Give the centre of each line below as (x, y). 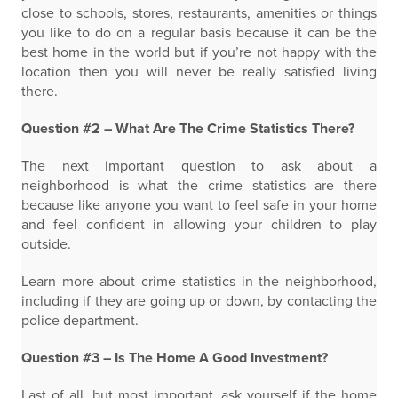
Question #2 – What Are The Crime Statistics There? (188, 129)
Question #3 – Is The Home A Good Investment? (175, 358)
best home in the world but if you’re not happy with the (199, 52)
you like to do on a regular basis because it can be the (199, 33)
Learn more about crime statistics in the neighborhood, (199, 282)
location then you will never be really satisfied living (199, 72)
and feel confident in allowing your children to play (199, 225)
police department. (80, 321)
